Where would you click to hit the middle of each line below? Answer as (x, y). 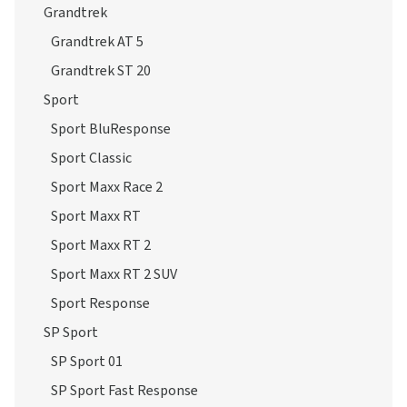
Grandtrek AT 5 (97, 42)
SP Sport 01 (87, 362)
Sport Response (100, 303)
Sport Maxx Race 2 (107, 187)
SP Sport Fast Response (124, 391)
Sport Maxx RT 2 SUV (114, 274)
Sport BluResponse (111, 129)
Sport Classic (91, 158)
